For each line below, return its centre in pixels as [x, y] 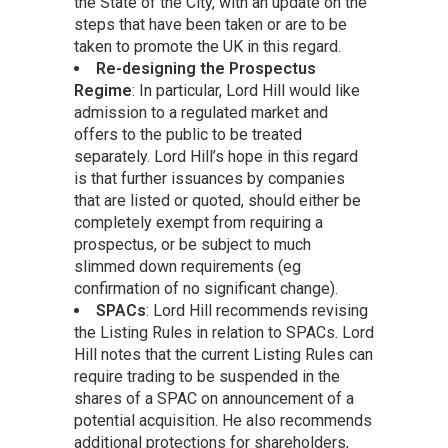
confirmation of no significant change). [206, 289]
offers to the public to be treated [188, 135]
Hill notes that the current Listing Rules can [223, 355]
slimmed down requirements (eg [187, 267]
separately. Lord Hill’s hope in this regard [216, 157]
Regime [103, 91]
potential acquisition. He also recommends [223, 421]
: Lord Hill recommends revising [257, 311]
